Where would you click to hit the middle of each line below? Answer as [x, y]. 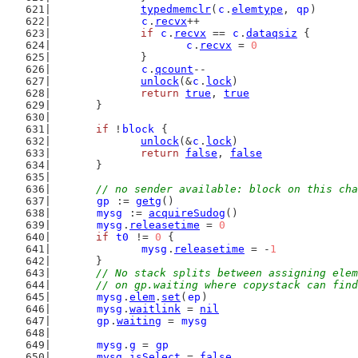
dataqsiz [272, 33]
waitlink [155, 309]
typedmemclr [176, 9]
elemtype [257, 9]
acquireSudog [187, 213]
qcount [174, 69]
